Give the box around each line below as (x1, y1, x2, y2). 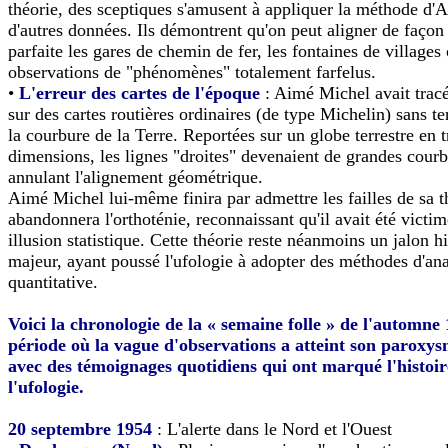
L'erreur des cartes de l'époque (19, 82, 260, 103)
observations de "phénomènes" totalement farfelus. (8, 61, 376, 82)
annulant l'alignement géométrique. (8, 166, 263, 187)
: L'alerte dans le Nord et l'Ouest (152, 418, 392, 439)
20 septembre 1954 (8, 418, 152, 439)
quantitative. (8, 271, 98, 292)
